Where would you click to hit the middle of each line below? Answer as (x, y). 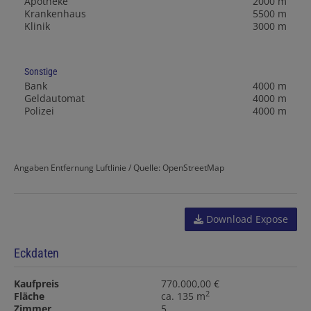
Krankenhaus (55, 14)
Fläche (29, 296)
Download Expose (246, 219)
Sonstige (41, 72)
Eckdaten (36, 253)
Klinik (37, 26)
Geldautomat (54, 99)
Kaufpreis (36, 284)
